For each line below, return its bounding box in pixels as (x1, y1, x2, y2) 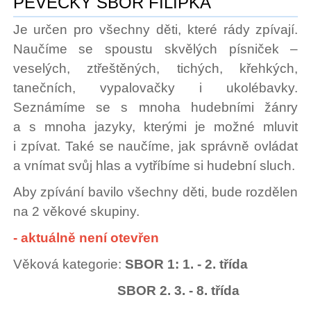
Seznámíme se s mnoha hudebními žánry (12, 100, 299, 115)
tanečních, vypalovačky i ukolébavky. (12, 81, 299, 96)
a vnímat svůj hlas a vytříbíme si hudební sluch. (12, 158, 295, 174)
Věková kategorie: (12, 257, 125, 272)
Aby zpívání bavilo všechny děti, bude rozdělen (12, 185, 299, 200)
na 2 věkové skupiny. (12, 204, 140, 219)
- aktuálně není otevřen (12, 230, 159, 246)
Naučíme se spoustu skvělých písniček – (12, 42, 299, 57)
